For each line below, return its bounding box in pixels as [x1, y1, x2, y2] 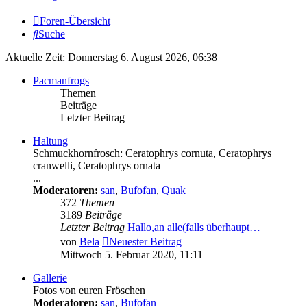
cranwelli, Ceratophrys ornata [33, 160, 160, 172]
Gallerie [33, 272, 67, 284]
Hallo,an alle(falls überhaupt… [127, 221, 260, 234]
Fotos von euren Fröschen [33, 284, 145, 297]
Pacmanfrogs [33, 75, 89, 87]
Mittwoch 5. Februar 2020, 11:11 [60, 249, 203, 261]
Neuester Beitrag [109, 236, 182, 248]
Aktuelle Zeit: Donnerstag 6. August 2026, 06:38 [5, 51, 217, 64]
